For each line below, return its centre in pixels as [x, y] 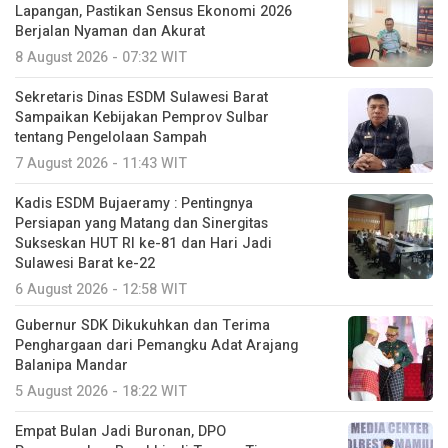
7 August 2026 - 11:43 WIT [101, 163]
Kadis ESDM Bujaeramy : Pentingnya [134, 203]
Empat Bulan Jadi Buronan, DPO [120, 431]
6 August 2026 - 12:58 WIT [101, 289]
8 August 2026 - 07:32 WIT [101, 57]
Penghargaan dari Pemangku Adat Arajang [156, 345]
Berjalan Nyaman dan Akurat [110, 31]
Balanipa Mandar [71, 365]
